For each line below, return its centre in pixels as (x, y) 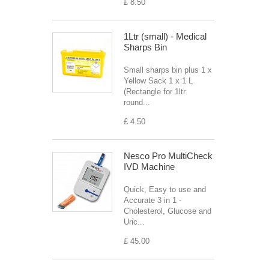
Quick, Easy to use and (165, 189)
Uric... (134, 222)
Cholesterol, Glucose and (168, 211)
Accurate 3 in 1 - (153, 200)
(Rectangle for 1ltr (156, 92)
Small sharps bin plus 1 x (168, 70)
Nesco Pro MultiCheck (168, 156)
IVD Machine (149, 167)
